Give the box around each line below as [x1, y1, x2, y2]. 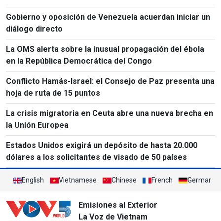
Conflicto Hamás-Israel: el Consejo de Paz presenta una [6, 76, 215, 86]
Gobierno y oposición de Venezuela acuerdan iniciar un [6, 12, 210, 22]
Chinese [111, 176, 137, 184]
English [22, 176, 44, 184]
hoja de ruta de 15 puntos [6, 88, 100, 98]
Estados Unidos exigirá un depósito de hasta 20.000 [6, 141, 197, 150]
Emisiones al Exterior [78, 200, 157, 210]
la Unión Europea [6, 120, 69, 130]
